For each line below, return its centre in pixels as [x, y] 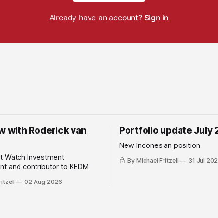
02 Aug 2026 [43, 182]
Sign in [157, 18]
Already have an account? [97, 18]
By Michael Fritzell [153, 161]
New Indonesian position [160, 146]
